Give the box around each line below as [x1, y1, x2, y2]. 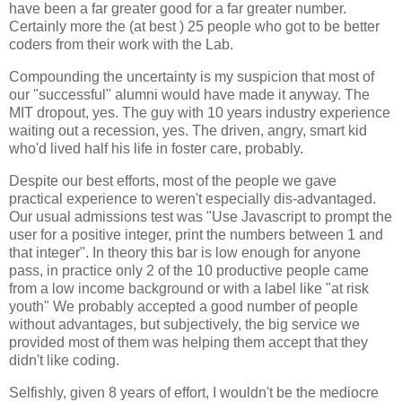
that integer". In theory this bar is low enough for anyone [9, 244, 361, 260]
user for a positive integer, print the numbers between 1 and [9, 226, 383, 242]
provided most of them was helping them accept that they [9, 334, 368, 350]
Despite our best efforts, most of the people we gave [9, 172, 336, 188]
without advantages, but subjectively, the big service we [9, 316, 360, 332]
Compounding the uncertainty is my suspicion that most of [9, 68, 374, 84]
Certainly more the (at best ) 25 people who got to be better [9, 19, 380, 35]
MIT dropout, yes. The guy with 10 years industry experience [9, 104, 390, 120]
